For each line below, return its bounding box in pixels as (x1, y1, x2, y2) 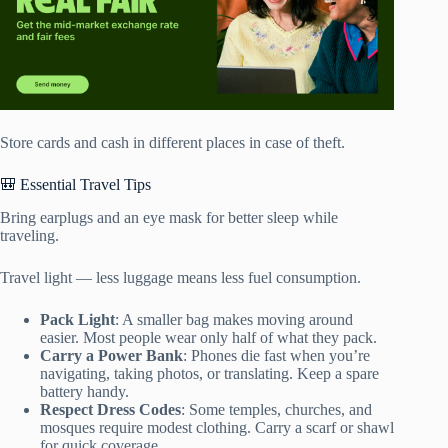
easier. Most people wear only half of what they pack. (40, 328, 377, 346)
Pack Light (40, 310, 115, 328)
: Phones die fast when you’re (183, 346, 370, 364)
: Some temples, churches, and (181, 400, 372, 418)
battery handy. (40, 382, 129, 400)
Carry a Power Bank (40, 346, 183, 364)
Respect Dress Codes (40, 400, 181, 418)
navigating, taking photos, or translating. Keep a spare (40, 364, 379, 382)
